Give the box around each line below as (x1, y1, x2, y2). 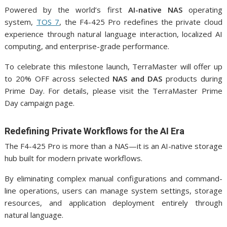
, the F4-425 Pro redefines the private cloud (59, 17, 222, 27)
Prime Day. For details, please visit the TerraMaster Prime (5, 86, 222, 96)
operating (182, 5, 222, 15)
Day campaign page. (5, 98, 75, 108)
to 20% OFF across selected (5, 73, 113, 84)
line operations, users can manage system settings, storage (5, 185, 222, 196)
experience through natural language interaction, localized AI (5, 29, 222, 39)
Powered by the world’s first (5, 5, 128, 15)
